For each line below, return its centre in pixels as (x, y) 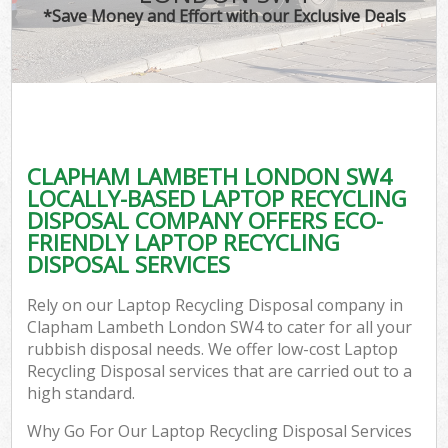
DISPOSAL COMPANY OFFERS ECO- (205, 220)
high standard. (81, 393)
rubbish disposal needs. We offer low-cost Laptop (213, 349)
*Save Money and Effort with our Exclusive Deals (224, 15)
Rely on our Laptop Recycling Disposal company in (215, 305)
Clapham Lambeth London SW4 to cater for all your (220, 327)
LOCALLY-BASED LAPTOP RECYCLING (217, 198)
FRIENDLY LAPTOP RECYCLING (184, 242)
